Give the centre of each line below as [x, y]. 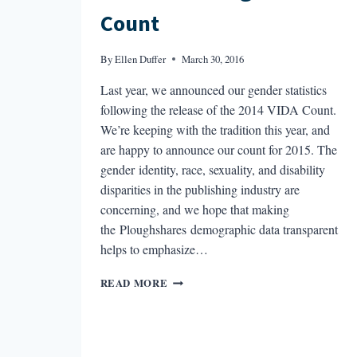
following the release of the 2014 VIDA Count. [218, 110]
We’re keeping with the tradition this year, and [215, 130]
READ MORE [134, 283]
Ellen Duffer [140, 59]
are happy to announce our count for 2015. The [218, 150]
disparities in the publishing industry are [200, 190]
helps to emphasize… [154, 249]
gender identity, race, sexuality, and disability [212, 170]
